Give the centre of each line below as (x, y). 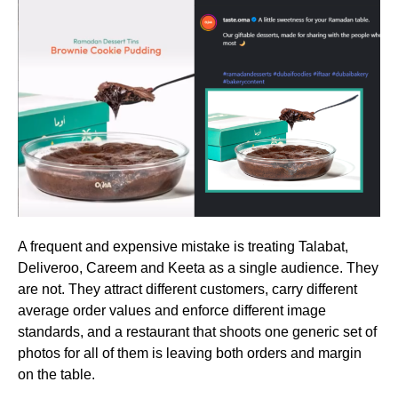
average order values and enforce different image (172, 310)
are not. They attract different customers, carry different (187, 289)
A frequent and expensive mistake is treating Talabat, (183, 246)
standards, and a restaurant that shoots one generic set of (197, 331)
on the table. (56, 374)
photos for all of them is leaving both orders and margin (190, 353)
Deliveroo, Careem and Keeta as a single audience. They (198, 267)
